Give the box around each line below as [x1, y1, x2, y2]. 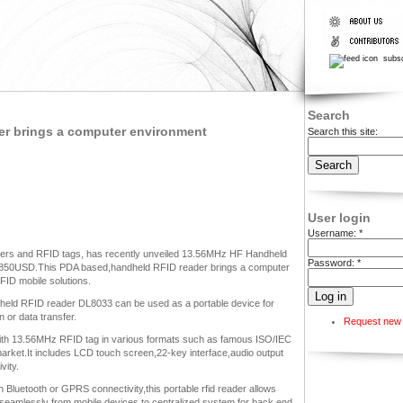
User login [308, 210, 371, 225]
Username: [308, 228, 359, 239]
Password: [308, 257, 357, 269]
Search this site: [308, 125, 378, 137]
